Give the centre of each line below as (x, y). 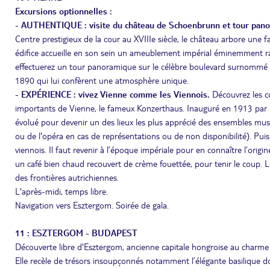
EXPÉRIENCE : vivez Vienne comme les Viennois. (117, 94)
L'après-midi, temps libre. (61, 191)
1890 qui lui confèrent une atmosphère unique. (102, 80)
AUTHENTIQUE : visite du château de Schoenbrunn (121, 25)
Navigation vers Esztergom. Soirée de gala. (92, 205)
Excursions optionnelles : (64, 11)
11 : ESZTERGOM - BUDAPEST (76, 233)
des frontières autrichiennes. (67, 177)
